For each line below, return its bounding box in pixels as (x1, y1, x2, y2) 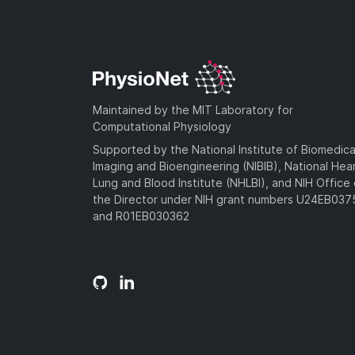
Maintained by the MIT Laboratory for (93, 102, 293, 116)
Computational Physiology (93, 119, 231, 133)
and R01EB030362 (93, 208, 189, 223)
